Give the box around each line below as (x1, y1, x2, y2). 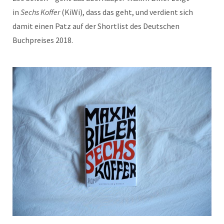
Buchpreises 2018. (12, 34, 73, 45)
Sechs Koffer (20, 6, 60, 17)
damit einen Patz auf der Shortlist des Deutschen (12, 20, 179, 31)
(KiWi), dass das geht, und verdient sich (60, 6, 193, 17)
